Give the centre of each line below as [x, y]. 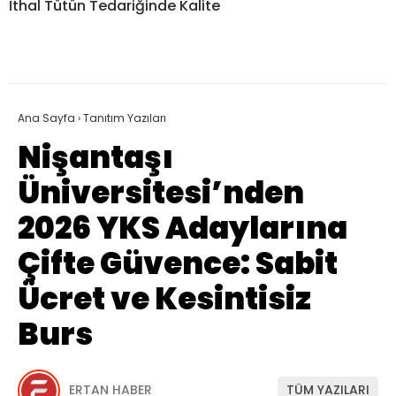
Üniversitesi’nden [161, 192]
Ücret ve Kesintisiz [164, 298]
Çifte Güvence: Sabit [178, 263]
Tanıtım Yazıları [125, 118]
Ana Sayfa [46, 118]
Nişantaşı [95, 157]
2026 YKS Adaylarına [183, 228]
